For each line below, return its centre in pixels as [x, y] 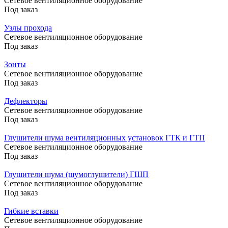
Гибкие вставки [31, 211]
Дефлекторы [26, 101]
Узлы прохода [28, 27]
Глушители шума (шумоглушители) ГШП [76, 174]
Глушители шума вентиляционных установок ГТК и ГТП [105, 137]
